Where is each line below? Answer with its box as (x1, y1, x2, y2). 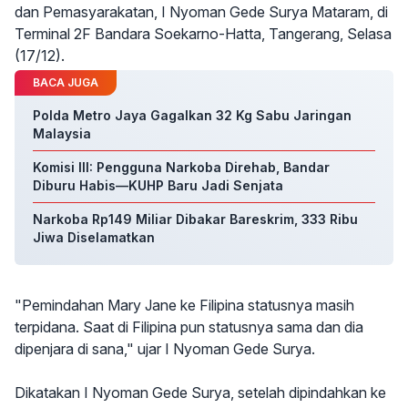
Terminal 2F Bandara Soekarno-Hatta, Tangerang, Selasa (15, 25, 392, 43)
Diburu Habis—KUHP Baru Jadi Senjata (33, 178, 283, 193)
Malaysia (33, 126, 91, 141)
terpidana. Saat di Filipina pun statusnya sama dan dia (15, 318, 363, 336)
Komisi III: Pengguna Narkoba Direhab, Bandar (33, 159, 330, 175)
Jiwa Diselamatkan (33, 229, 155, 245)
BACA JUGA (33, 76, 98, 89)
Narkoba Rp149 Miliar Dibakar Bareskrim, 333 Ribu (33, 211, 358, 227)
